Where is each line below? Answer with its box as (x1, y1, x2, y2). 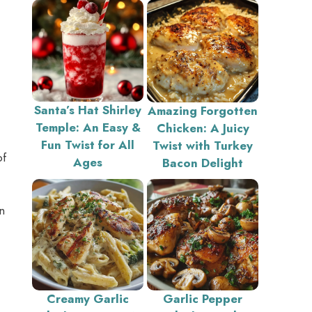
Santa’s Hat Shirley (34, 101, 141, 118)
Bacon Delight (162, 154, 243, 171)
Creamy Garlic (47, 290, 129, 307)
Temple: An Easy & (35, 118, 141, 136)
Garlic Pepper (163, 290, 242, 307)
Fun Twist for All (41, 136, 134, 153)
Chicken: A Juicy (156, 119, 249, 136)
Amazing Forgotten (148, 102, 258, 119)
